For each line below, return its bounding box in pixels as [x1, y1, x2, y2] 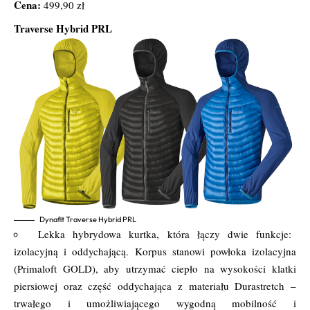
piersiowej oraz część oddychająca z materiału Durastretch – [14, 279, 296, 293]
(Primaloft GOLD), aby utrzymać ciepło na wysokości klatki [14, 262, 296, 276]
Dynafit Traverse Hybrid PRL [39, 215, 136, 225]
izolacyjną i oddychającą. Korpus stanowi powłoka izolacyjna [14, 244, 296, 259]
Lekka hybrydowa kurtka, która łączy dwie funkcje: [38, 227, 291, 241]
